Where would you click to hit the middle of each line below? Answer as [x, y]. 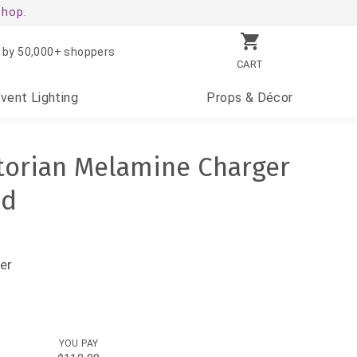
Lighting [53, 98]
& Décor [267, 98]
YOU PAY [78, 344]
